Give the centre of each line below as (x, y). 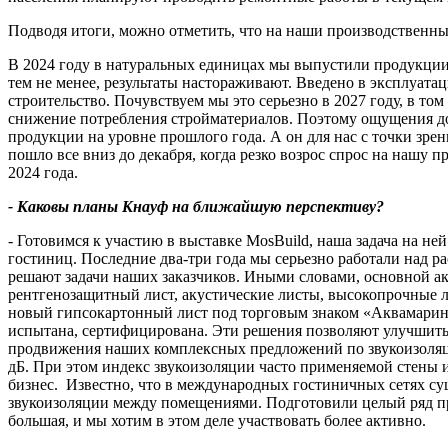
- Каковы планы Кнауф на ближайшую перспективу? (196, 206)
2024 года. (43, 172)
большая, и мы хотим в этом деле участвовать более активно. (217, 420)
